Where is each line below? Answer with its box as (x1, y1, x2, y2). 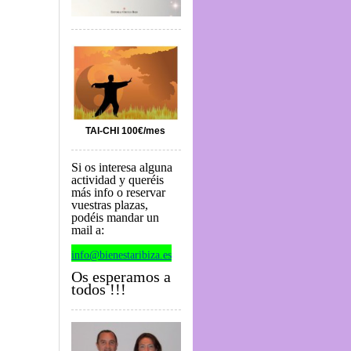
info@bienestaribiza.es (71, 248, 172, 261)
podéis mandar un (71, 210, 159, 224)
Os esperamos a (71, 267, 171, 285)
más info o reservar (71, 185, 165, 199)
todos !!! (71, 280, 126, 298)
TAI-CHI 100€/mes (85, 125, 168, 136)
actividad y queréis (71, 172, 164, 186)
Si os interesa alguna (71, 160, 172, 174)
